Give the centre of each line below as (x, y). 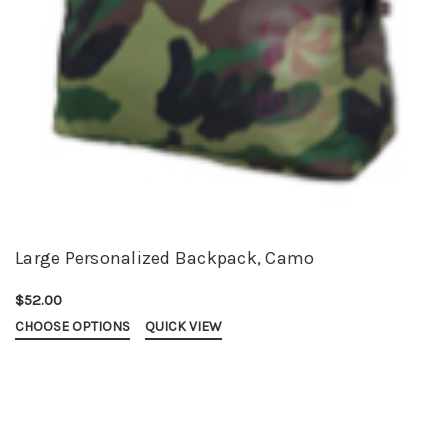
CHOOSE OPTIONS (72, 327)
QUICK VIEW (183, 327)
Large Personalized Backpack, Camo (165, 258)
